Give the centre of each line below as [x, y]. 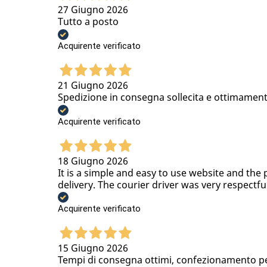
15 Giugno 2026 [93, 248]
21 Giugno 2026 [93, 85]
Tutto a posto [88, 22]
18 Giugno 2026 [93, 161]
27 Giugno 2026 [93, 10]
